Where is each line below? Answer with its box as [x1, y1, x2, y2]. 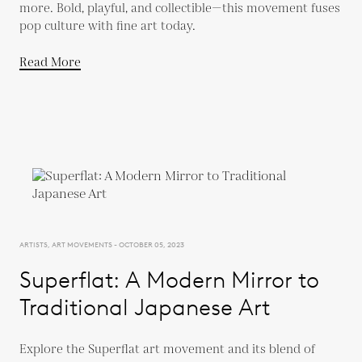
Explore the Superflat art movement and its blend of [19, 340, 315, 358]
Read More [19, 53, 81, 71]
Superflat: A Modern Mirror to [19, 265, 319, 293]
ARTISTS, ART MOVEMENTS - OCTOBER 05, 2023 [19, 239, 184, 249]
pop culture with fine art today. [19, 17, 196, 35]
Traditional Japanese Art [19, 293, 270, 321]
